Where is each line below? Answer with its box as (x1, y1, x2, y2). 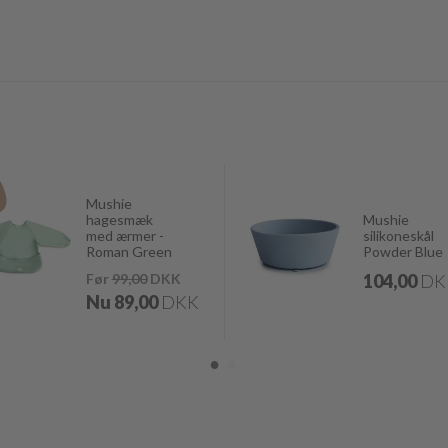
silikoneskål (362, 227, 434, 244)
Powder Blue (362, 243, 443, 260)
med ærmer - (85, 227, 164, 244)
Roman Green (85, 243, 172, 260)
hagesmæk (85, 211, 153, 228)
